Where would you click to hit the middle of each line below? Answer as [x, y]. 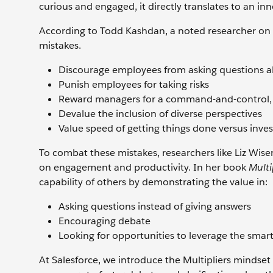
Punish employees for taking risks [134, 84]
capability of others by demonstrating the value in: [153, 182]
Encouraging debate [105, 221]
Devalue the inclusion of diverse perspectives [160, 114]
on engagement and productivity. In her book [144, 167]
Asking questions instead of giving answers [155, 206]
